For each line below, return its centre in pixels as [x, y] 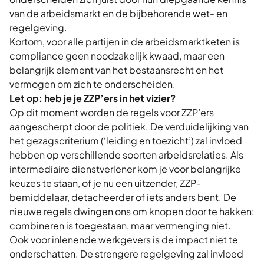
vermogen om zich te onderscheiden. [93, 84]
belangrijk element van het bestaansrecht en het [116, 70]
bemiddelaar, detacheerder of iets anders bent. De [123, 197]
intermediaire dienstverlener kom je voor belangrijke [125, 169]
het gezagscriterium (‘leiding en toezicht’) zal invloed [126, 141]
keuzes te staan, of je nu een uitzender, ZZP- [105, 183]
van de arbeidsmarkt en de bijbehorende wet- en [118, 13]
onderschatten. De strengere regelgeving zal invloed [126, 254]
